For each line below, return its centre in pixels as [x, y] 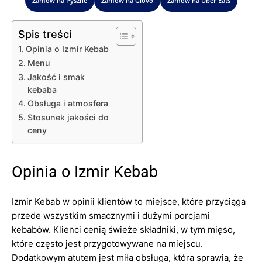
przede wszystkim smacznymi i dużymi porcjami [111, 216]
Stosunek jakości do [68, 117]
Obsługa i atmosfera [68, 103]
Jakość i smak [56, 77]
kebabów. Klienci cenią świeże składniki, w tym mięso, [123, 230]
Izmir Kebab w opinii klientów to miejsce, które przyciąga [129, 201]
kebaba [42, 90]
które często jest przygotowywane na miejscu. [107, 244]
